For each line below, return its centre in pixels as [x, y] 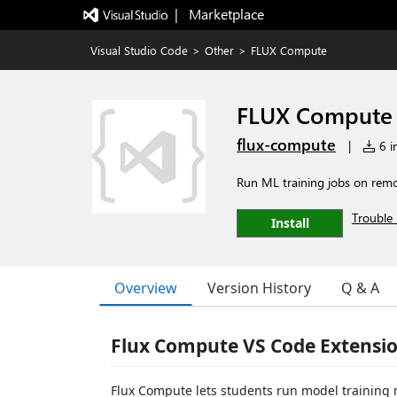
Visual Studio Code [139, 50]
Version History [259, 288]
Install [290, 223]
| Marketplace [219, 14]
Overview [146, 288]
